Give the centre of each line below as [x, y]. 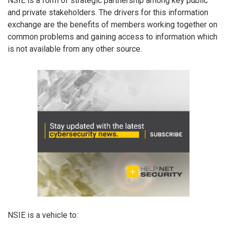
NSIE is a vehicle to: [43, 215]
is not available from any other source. [75, 49]
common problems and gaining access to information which [112, 36]
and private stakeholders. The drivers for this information [108, 12]
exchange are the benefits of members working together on [112, 24]
